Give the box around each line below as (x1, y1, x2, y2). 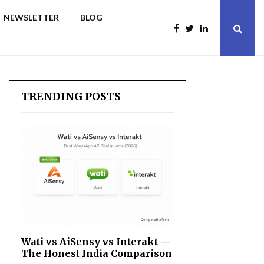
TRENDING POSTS (21, 90, 121, 103)
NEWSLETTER (4, 12, 60, 22)
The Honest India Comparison (21, 247, 172, 260)
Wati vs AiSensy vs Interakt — (21, 236, 171, 248)
